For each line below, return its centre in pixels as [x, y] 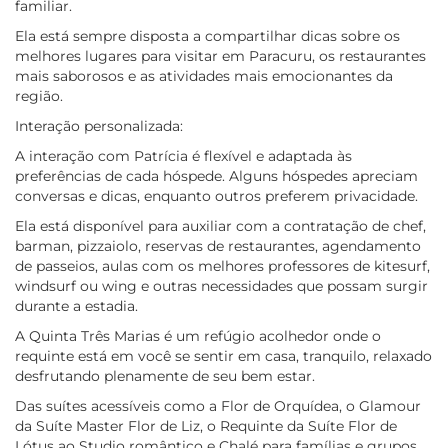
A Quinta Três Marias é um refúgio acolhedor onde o [198, 336]
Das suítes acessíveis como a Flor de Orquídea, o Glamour [218, 406]
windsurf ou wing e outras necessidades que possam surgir [221, 286]
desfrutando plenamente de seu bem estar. [165, 376]
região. [39, 96]
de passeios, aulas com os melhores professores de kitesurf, [222, 266]
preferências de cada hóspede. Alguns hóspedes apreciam [216, 176]
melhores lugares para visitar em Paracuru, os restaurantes [220, 56]
